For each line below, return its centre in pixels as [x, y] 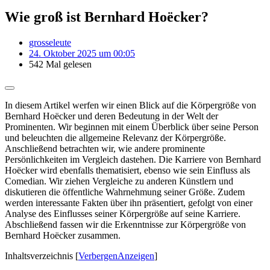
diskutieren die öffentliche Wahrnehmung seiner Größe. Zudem [125, 192]
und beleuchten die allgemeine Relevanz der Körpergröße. [115, 137]
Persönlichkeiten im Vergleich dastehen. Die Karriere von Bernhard [133, 159]
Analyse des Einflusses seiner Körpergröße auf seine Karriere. [123, 213]
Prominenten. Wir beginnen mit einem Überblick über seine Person [132, 127]
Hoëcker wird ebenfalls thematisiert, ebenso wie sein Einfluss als [127, 170]
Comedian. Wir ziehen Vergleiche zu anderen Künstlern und [119, 181]
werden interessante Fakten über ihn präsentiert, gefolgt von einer [129, 202]
